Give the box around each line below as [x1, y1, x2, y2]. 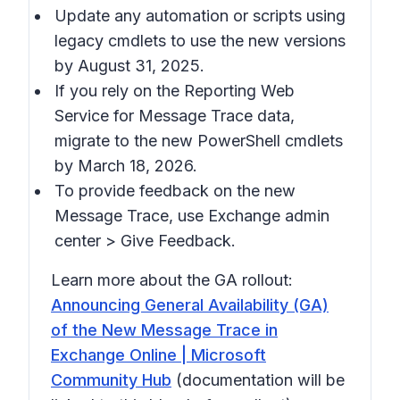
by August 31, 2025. [54, 56, 204, 75]
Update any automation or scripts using [54, 6, 346, 25]
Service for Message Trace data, [54, 106, 295, 125]
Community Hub [51, 371, 171, 389]
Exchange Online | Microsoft [51, 346, 266, 364]
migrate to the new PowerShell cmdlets [54, 131, 343, 150]
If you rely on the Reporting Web [54, 81, 295, 100]
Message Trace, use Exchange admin [54, 206, 329, 225]
